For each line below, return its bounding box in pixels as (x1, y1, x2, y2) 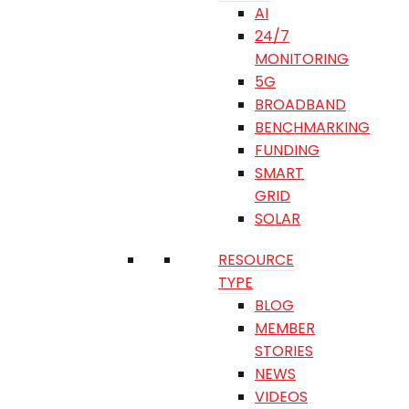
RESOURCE (218, 249, 294, 271)
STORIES (255, 341, 313, 362)
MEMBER (255, 318, 315, 340)
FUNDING (255, 140, 320, 162)
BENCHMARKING (255, 117, 370, 139)
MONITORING (255, 48, 349, 70)
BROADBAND (255, 94, 346, 116)
